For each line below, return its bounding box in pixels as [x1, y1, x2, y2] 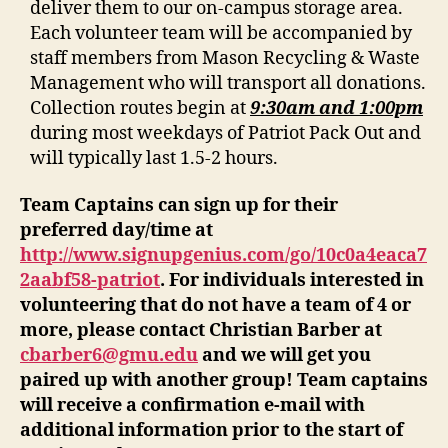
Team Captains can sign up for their [20, 194, 338, 218]
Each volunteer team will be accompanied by [30, 21, 412, 45]
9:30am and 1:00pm [250, 96, 423, 120]
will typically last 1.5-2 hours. [30, 146, 278, 170]
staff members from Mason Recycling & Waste [30, 46, 420, 70]
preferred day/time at [20, 219, 213, 243]
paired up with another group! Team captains [20, 369, 428, 393]
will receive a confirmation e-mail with [20, 394, 365, 418]
